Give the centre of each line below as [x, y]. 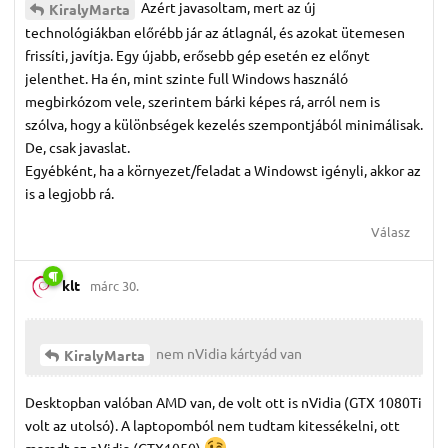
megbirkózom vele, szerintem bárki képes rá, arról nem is [202, 100]
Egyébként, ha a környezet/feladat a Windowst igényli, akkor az [223, 169]
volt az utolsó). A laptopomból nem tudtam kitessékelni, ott [212, 424]
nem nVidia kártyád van [227, 352]
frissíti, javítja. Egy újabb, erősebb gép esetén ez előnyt [197, 54]
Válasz [390, 231]
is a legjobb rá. [69, 192]
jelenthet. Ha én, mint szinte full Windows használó [186, 77]
